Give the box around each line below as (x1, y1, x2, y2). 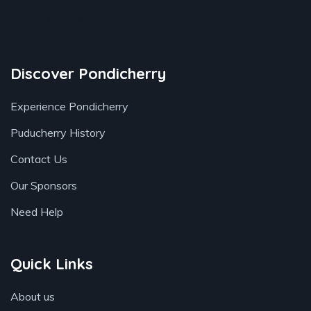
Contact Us (10, 152, 67, 166)
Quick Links (10, 254, 93, 274)
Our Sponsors (10, 178, 77, 192)
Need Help (10, 205, 63, 219)
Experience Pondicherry (10, 99, 128, 113)
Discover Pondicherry (10, 64, 166, 83)
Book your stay (21, 12, 87, 24)
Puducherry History (10, 126, 106, 140)
